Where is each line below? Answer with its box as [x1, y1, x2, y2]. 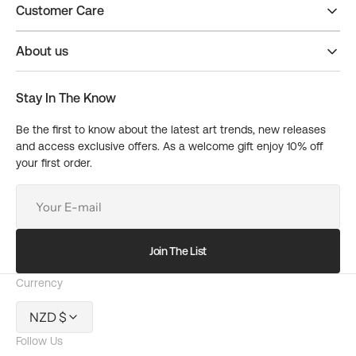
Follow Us [16, 335, 63, 348]
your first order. [16, 157, 92, 170]
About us [16, 44, 68, 60]
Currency [16, 277, 63, 290]
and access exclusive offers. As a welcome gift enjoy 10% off [16, 140, 323, 153]
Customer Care [16, 3, 104, 19]
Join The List [149, 244, 207, 257]
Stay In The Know [16, 91, 116, 106]
